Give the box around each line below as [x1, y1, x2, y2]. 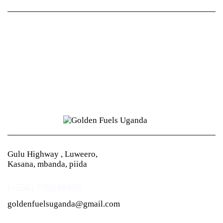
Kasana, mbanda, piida [7, 159, 87, 169]
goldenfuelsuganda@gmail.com [7, 199, 120, 209]
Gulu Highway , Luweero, [7, 149, 98, 159]
